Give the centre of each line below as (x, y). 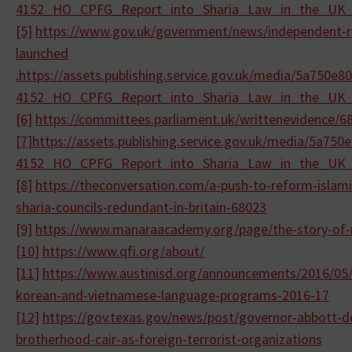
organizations (282, 339)
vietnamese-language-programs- (185, 295)
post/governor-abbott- (275, 317)
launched (42, 53)
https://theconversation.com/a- (128, 185)
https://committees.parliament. (128, 119)
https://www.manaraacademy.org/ (137, 229)
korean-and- (52, 295)
